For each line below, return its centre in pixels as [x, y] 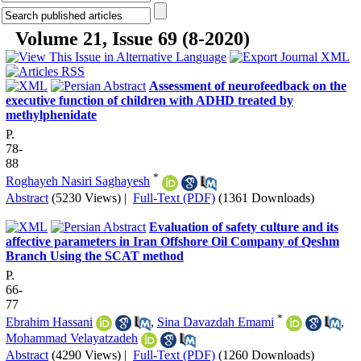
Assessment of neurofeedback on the [248, 86]
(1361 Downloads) [266, 197]
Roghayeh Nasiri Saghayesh [78, 181]
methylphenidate [51, 115]
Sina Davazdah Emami [216, 322]
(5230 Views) [86, 197]
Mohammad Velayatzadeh [72, 338]
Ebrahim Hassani [49, 322]
